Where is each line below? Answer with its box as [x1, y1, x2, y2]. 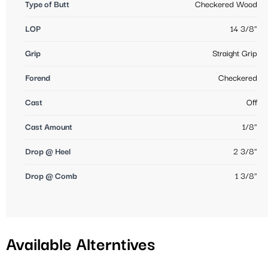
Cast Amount [25, 123, 72, 133]
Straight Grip [212, 49, 257, 59]
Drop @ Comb [25, 172, 77, 182]
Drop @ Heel [25, 147, 71, 157]
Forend [25, 74, 50, 84]
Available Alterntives [6, 236, 155, 255]
